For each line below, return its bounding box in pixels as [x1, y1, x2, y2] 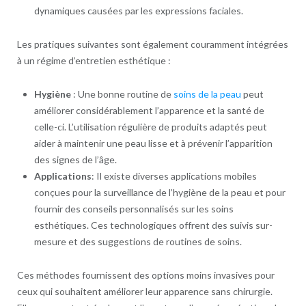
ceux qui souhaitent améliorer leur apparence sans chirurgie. [16, 286, 273, 298]
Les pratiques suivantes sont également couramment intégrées [16, 38, 288, 51]
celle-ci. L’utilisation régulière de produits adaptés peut [33, 121, 267, 133]
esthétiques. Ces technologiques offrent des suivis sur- [33, 219, 273, 232]
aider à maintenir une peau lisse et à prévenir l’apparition [33, 137, 273, 150]
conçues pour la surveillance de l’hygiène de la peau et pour [33, 186, 286, 199]
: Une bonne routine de [70, 88, 173, 100]
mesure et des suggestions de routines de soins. [33, 236, 242, 248]
